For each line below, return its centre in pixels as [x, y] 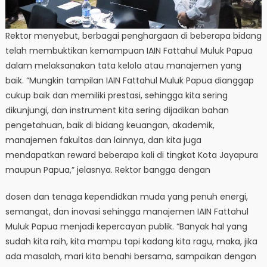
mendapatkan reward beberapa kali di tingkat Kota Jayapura [131, 155]
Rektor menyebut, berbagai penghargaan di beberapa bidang [133, 36]
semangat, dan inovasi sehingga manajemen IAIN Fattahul [127, 212]
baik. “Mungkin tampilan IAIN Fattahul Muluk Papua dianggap [129, 81]
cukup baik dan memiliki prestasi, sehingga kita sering [116, 96]
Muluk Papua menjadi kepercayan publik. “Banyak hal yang [126, 227]
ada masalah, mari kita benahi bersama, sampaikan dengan [131, 257]
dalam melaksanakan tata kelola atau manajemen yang [123, 66]
